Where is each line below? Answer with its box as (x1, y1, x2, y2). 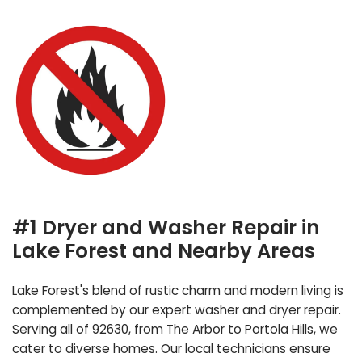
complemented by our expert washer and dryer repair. (12, 301, 342, 318)
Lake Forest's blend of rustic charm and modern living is (12, 281, 344, 299)
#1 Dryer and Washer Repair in (12, 213, 321, 242)
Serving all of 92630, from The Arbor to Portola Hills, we (12, 320, 339, 338)
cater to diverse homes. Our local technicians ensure (12, 339, 331, 357)
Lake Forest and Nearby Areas (12, 236, 316, 265)
